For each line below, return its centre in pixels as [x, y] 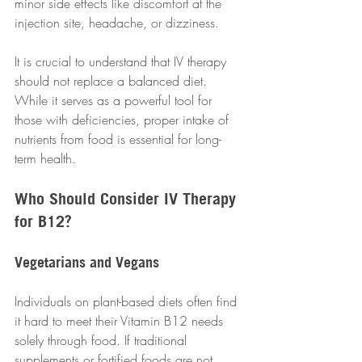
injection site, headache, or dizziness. [119, 23]
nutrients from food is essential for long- [118, 139]
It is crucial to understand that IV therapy [122, 62]
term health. [45, 159]
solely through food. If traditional [103, 341]
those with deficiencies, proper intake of [124, 120]
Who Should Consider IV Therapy [128, 199]
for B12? [43, 221]
